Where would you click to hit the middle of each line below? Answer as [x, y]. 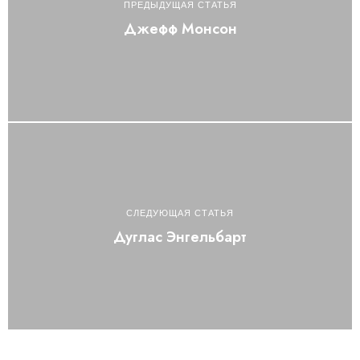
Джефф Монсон [180, 29]
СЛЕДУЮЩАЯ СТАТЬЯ [180, 213]
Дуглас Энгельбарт [180, 237]
